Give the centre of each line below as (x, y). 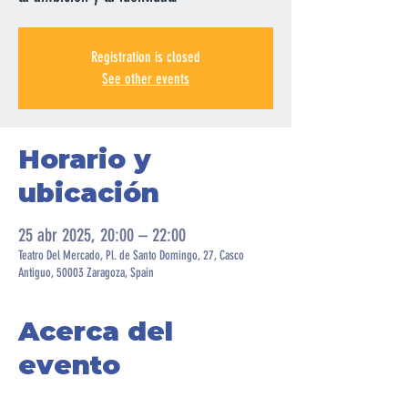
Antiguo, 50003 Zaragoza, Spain (86, 273)
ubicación (89, 193)
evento (69, 365)
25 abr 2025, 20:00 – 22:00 (102, 235)
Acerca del (96, 331)
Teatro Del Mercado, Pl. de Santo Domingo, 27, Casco (131, 255)
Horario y (85, 159)
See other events (146, 79)
